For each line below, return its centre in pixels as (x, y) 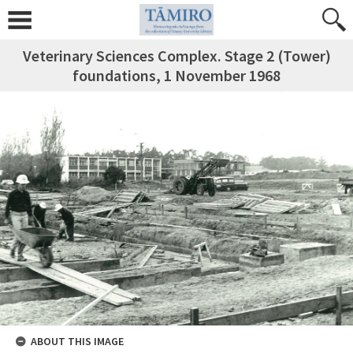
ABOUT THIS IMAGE (77, 342)
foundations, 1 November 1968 (176, 75)
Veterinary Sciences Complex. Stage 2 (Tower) (176, 56)
